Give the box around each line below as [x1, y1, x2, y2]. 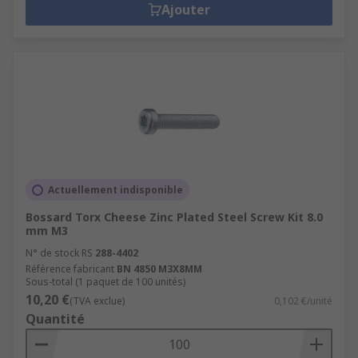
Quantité [26, 310, 85, 328]
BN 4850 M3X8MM [117, 262, 202, 276]
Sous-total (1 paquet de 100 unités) [26, 275, 185, 288]
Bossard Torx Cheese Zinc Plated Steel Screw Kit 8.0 [26, 209, 323, 225]
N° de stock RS [26, 246, 93, 260]
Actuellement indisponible [48, 183, 183, 197]
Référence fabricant [26, 262, 114, 276]
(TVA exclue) [70, 294, 125, 308]
